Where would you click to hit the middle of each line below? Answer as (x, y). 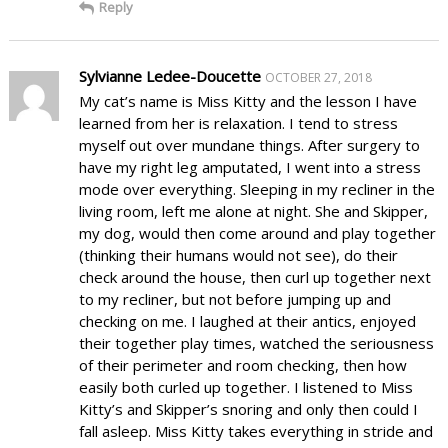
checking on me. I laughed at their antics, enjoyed (247, 320)
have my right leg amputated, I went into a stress (249, 166)
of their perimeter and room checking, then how (242, 364)
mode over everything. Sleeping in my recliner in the (256, 188)
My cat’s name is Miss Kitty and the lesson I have (247, 100)
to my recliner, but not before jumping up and (234, 298)
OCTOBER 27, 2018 (318, 77)
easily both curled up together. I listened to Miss (245, 386)
